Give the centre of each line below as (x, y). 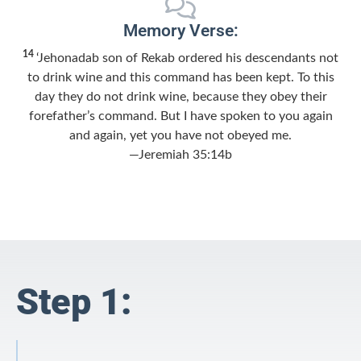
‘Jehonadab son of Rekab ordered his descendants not (187, 58)
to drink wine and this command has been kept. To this (180, 77)
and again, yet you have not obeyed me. (180, 135)
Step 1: (74, 302)
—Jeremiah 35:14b (180, 154)
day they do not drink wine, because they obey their (180, 96)
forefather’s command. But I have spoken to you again (180, 116)
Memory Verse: (180, 30)
